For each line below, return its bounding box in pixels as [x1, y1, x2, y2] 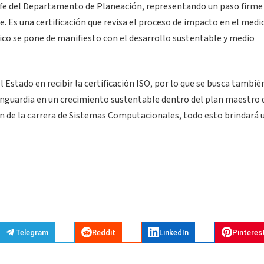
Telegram [15, 227, 48, 237]
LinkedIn [159, 227, 189, 237]
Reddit [92, 227, 115, 237]
